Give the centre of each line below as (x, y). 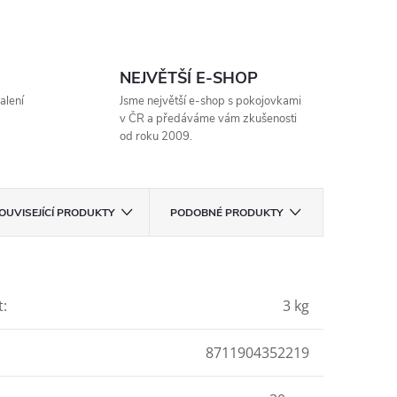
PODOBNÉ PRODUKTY (227, 212)
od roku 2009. (156, 136)
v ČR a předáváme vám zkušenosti (208, 118)
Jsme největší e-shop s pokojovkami (210, 101)
